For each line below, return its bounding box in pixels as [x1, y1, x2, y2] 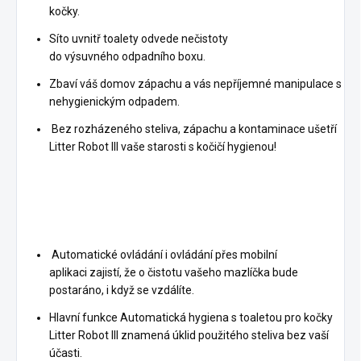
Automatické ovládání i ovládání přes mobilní [49, 247, 277, 261]
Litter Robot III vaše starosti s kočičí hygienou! [49, 139, 276, 153]
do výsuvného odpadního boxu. [49, 49, 205, 63]
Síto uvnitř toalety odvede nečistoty [49, 31, 228, 45]
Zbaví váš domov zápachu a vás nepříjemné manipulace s [49, 77, 342, 90]
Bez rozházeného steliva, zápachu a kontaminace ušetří [49, 122, 337, 135]
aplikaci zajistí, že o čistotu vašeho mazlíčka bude [49, 265, 298, 279]
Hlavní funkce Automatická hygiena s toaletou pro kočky [49, 310, 333, 324]
